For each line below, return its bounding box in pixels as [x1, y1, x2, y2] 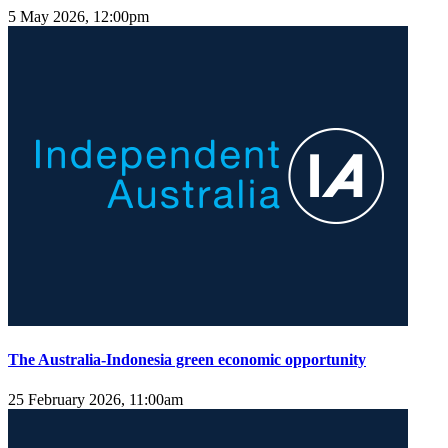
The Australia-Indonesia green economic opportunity [8, 351, 366, 369]
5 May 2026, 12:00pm [8, 8, 149, 26]
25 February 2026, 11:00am [8, 390, 183, 408]
